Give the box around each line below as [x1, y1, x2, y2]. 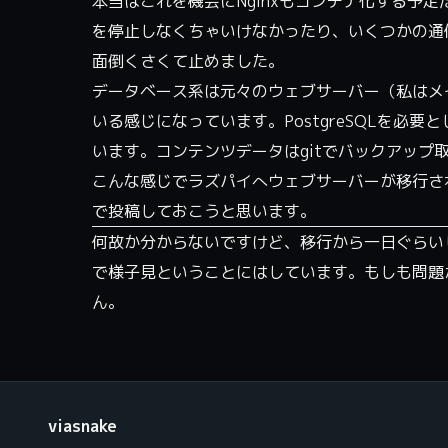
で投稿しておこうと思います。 [92, 200, 316, 223]
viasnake [48, 415, 117, 438]
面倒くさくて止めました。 [92, 50, 284, 73]
